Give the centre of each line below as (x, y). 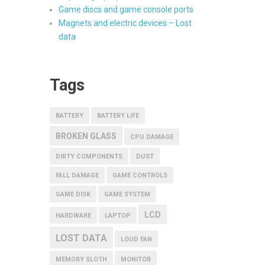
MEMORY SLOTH (81, 259)
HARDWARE (73, 216)
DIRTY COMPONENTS (89, 156)
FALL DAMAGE (77, 175)
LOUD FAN (136, 239)
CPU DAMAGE (151, 137)
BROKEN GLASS (86, 136)
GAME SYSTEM (127, 194)
